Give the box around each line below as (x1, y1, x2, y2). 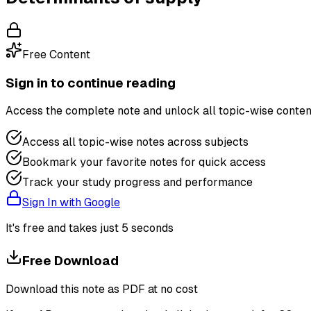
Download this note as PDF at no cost (6, 282, 198, 296)
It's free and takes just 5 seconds (6, 221, 174, 235)
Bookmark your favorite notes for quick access (22, 155, 266, 169)
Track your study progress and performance (22, 176, 253, 190)
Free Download (22, 253, 119, 269)
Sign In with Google (22, 196, 120, 210)
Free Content (22, 47, 90, 61)
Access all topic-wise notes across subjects (22, 135, 249, 149)
